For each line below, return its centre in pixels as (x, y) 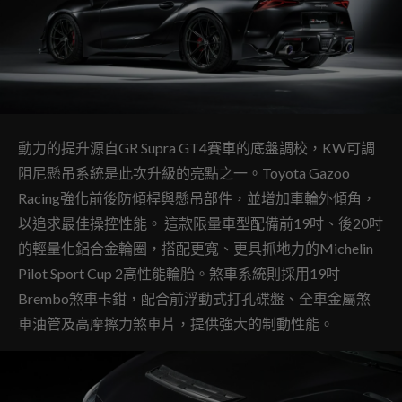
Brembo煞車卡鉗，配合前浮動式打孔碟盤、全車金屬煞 (194, 298)
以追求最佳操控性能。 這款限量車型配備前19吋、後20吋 (201, 223)
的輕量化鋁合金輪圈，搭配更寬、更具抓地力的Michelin (196, 248)
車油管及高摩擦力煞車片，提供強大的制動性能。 (177, 323)
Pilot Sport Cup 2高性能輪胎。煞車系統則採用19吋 (179, 273)
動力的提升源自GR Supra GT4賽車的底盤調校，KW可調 (197, 148)
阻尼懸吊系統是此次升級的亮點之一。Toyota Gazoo (184, 173)
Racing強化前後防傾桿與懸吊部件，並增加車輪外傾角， (197, 198)
